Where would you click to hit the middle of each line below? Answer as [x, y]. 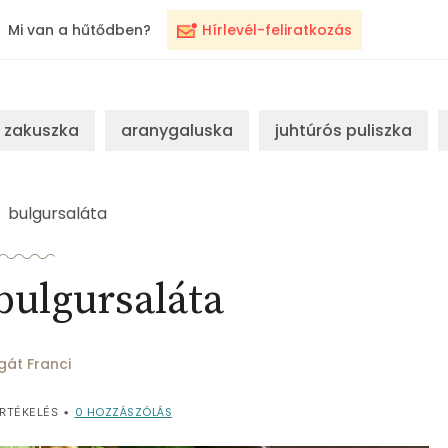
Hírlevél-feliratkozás [277, 30]
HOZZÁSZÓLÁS [127, 411]
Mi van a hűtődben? [79, 30]
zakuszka [41, 130]
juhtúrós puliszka [343, 130]
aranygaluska [177, 130]
